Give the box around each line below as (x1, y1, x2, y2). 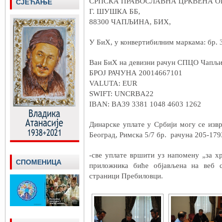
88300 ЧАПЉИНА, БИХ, (89, 18, 171, 26)
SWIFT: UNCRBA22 (89, 90, 154, 98)
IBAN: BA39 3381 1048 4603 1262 (89, 100, 201, 108)
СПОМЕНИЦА (16, 158, 61, 166)
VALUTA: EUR (89, 79, 137, 87)
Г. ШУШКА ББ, (89, 7, 140, 15)
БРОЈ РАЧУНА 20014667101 (89, 69, 182, 77)
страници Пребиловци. (89, 172, 163, 180)
